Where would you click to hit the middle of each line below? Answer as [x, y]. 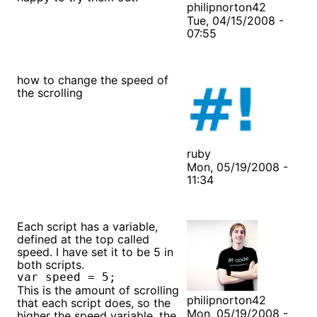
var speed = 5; [67, 277]
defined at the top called [83, 239]
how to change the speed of [93, 80]
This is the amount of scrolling [98, 290]
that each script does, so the [94, 302]
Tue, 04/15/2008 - [235, 20]
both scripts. [51, 264]
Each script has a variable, [87, 226]
